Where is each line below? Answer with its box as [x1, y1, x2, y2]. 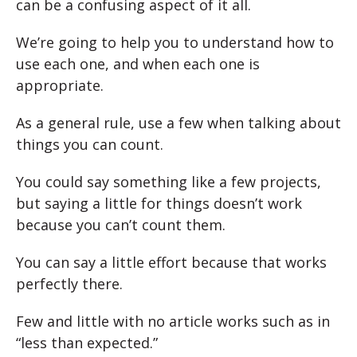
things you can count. [16, 135, 163, 155]
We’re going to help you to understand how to [16, 33, 334, 53]
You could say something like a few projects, [16, 172, 321, 192]
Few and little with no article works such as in [16, 312, 330, 331]
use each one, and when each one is [16, 54, 260, 74]
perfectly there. [16, 274, 123, 294]
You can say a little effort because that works [16, 253, 327, 273]
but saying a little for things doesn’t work [16, 194, 302, 214]
